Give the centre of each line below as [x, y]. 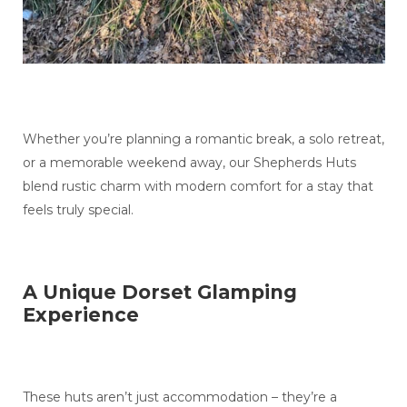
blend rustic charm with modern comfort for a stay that [198, 187]
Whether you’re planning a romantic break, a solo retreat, [203, 139]
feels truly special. [78, 210]
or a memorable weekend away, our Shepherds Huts [189, 163]
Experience [80, 315]
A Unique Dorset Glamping [159, 293]
